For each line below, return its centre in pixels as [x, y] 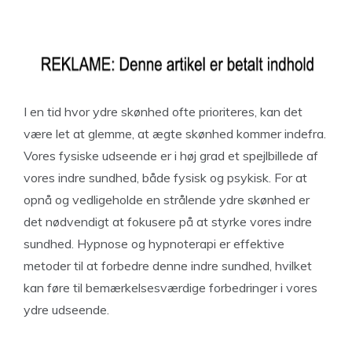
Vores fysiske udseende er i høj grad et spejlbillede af [171, 156]
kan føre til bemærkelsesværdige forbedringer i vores [170, 288]
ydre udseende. [66, 310]
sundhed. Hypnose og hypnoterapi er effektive [154, 244]
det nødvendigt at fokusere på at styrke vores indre [168, 222]
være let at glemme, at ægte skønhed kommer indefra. [175, 134]
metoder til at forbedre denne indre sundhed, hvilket [168, 266]
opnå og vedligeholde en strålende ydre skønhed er [167, 200]
